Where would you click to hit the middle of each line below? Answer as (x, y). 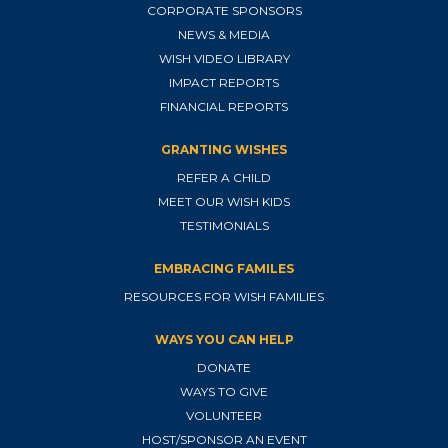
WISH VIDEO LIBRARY (224, 59)
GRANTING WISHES (224, 150)
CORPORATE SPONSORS (224, 11)
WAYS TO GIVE (224, 392)
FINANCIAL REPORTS (224, 107)
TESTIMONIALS (224, 226)
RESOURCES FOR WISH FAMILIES (224, 297)
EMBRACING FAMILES (224, 269)
